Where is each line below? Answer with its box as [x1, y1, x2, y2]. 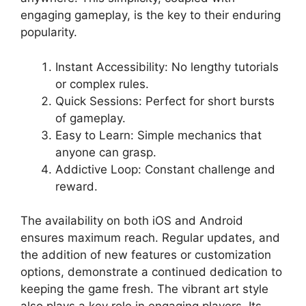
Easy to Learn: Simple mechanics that [55, 128, 262, 142]
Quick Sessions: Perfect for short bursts [55, 94, 275, 108]
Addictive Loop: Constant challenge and [55, 162, 275, 176]
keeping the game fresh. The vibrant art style [20, 282, 268, 296]
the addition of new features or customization [20, 248, 271, 262]
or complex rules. [55, 76, 149, 91]
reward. [55, 179, 98, 193]
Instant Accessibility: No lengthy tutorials [55, 59, 279, 74]
